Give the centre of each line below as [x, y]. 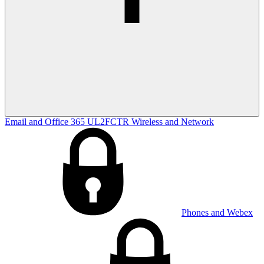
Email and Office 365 [46, 122]
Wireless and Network [173, 122]
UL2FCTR [109, 122]
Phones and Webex [217, 213]
